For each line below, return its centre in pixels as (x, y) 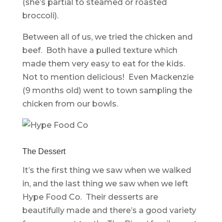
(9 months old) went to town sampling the (107, 91)
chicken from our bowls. (70, 104)
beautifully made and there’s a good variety (109, 211)
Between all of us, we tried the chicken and (107, 37)
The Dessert (44, 152)
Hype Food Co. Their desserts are (90, 197)
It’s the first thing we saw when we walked (107, 170)
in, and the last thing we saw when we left (105, 184)
